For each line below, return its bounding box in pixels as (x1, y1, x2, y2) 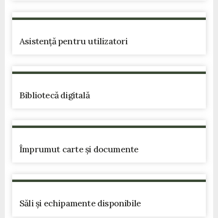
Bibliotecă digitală (19, 90, 90, 101)
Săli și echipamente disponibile (19, 198, 141, 209)
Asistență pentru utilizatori (19, 36, 128, 47)
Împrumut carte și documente (19, 144, 139, 155)
